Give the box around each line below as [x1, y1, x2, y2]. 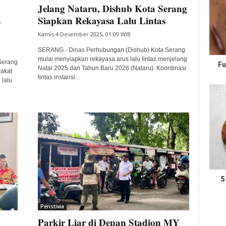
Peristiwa [40, 203, 64, 210]
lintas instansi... [37, 74, 80, 81]
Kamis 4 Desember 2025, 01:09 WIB [37, 30, 131, 38]
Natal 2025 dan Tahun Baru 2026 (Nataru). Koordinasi [37, 65, 186, 72]
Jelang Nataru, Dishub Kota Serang [37, 2, 187, 15]
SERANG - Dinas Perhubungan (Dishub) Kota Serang [37, 46, 185, 53]
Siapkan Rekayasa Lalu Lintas [37, 14, 165, 27]
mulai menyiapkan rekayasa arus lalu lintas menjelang [37, 55, 187, 63]
